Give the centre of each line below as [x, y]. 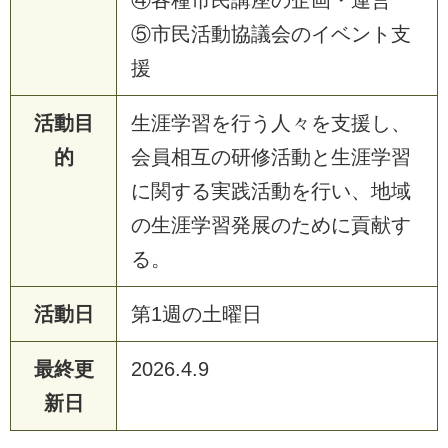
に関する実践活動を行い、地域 [271, 190]
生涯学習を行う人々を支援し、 [271, 122]
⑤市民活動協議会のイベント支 [271, 33]
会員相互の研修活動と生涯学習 [271, 156]
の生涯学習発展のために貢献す [271, 224]
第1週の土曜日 [196, 313]
